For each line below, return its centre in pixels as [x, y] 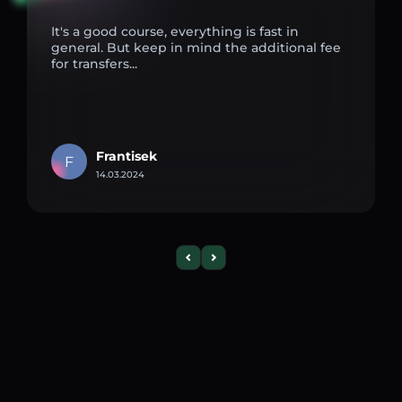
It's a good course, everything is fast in [175, 31]
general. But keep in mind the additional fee [196, 47]
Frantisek [127, 156]
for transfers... [94, 63]
